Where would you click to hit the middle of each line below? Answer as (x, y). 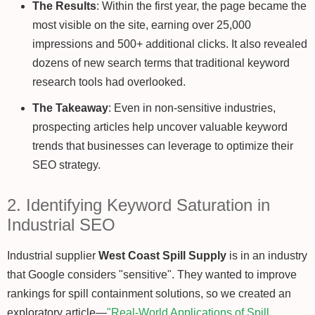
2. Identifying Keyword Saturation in (139, 205)
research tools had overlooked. (109, 82)
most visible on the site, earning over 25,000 (142, 25)
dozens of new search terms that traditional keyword (161, 63)
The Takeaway (70, 108)
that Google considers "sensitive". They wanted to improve (152, 275)
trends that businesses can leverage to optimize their (163, 146)
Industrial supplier (53, 256)
